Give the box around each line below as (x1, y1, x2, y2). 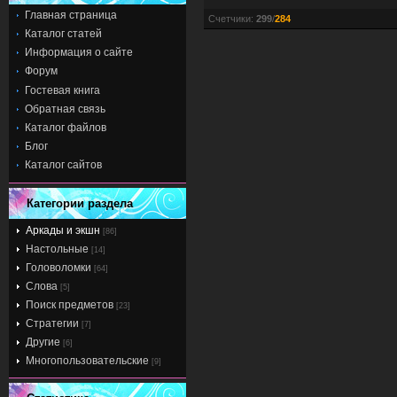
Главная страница (25, 8, 117, 21)
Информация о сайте (25, 46, 133, 59)
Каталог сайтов (25, 159, 102, 172)
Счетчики (208, 13, 251, 25)
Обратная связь (25, 102, 105, 115)
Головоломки (26, 261, 91, 274)
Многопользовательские (26, 354, 149, 367)
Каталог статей (25, 27, 102, 41)
